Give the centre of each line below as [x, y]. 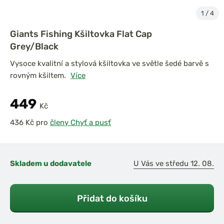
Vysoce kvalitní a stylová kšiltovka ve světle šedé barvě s [109, 63]
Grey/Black [34, 46]
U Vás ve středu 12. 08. [174, 163]
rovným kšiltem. [39, 75]
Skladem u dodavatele [51, 163]
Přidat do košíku [112, 198]
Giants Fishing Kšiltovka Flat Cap [81, 34]
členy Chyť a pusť [80, 122]
